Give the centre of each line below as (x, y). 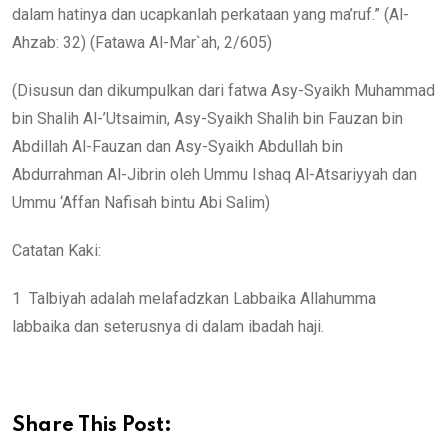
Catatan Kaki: (56, 250)
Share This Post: (92, 425)
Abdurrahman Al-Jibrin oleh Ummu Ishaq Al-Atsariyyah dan (214, 174)
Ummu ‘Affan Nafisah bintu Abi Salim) (141, 202)
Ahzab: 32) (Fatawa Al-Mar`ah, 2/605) (142, 42)
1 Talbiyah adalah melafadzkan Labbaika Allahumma (194, 298)
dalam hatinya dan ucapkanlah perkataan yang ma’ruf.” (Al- (210, 14)
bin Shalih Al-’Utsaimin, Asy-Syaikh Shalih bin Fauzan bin (207, 118)
